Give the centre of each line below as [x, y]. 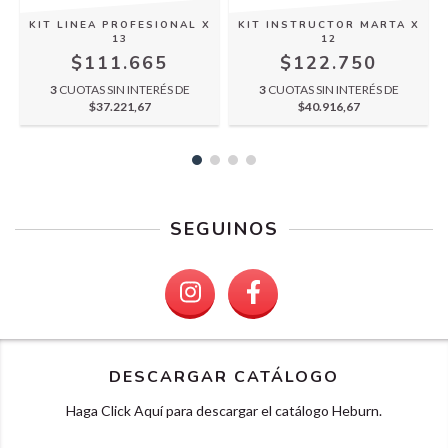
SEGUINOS [224, 228]
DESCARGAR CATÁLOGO [224, 376]
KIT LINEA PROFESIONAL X [119, 24]
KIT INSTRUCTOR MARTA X [328, 24]
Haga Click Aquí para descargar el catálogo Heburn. [224, 410]
